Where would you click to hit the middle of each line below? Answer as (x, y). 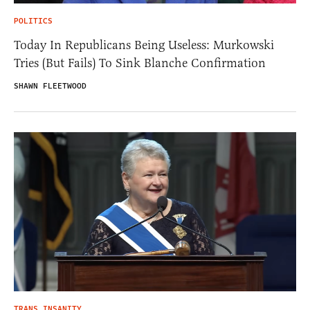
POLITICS (33, 21)
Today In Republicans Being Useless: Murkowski (144, 45)
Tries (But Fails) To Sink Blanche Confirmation (140, 63)
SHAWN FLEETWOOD (50, 86)
